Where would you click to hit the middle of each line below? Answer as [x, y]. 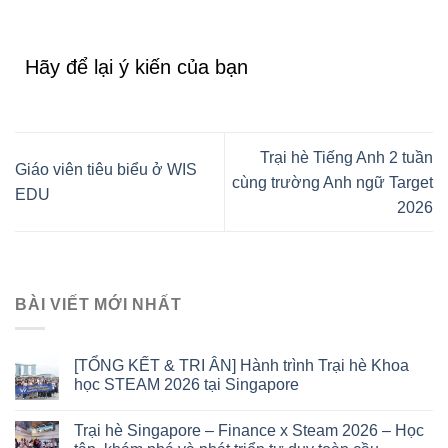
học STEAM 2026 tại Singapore [186, 385]
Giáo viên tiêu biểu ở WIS [106, 170]
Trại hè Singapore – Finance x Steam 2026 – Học [249, 431]
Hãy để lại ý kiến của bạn [136, 67]
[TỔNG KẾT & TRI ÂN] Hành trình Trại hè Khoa [241, 366]
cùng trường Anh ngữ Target [332, 182]
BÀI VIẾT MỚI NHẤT [98, 304]
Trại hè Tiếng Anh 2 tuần [346, 157]
